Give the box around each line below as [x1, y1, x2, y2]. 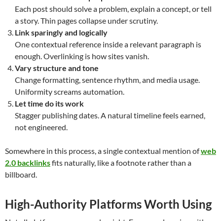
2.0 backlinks [5, 158, 50, 168]
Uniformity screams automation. [15, 87, 124, 97]
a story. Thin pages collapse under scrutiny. [15, 16, 158, 26]
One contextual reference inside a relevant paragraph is [15, 39, 201, 49]
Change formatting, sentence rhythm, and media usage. [15, 75, 200, 85]
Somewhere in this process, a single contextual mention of [5, 146, 201, 156]
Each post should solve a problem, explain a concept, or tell [15, 4, 212, 14]
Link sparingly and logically [15, 28, 108, 37]
